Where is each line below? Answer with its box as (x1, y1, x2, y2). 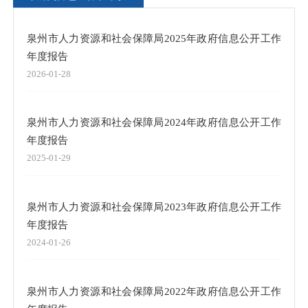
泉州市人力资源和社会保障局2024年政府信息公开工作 (27, 116, 281, 129)
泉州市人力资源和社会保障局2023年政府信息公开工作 (27, 201, 281, 213)
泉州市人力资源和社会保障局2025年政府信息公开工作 (27, 32, 281, 44)
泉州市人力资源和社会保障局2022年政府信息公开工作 (27, 285, 281, 297)
